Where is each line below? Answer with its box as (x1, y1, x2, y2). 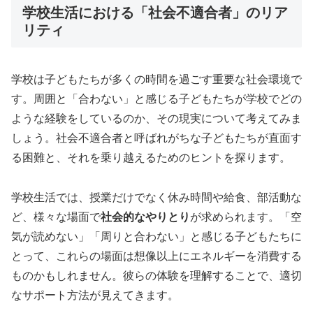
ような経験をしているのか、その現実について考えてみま (11, 112, 302, 125)
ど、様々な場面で (11, 211, 101, 224)
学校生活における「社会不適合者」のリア (22, 4, 288, 20)
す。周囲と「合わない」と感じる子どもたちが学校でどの (11, 93, 302, 105)
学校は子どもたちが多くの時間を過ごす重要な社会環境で (11, 73, 302, 86)
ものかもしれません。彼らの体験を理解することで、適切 (11, 270, 302, 282)
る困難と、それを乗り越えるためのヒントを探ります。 (11, 152, 291, 164)
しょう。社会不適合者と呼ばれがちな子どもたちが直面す (11, 132, 302, 145)
